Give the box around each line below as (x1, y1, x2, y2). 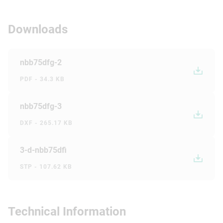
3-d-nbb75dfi (20, 145, 67, 155)
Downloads (8, 22, 68, 36)
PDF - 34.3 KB (20, 75, 65, 83)
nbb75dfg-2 (20, 57, 62, 67)
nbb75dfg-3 (20, 101, 62, 111)
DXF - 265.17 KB (20, 119, 73, 126)
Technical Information (8, 204, 126, 219)
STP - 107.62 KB (20, 163, 72, 170)
